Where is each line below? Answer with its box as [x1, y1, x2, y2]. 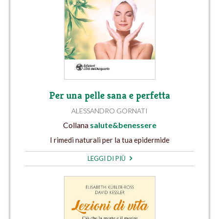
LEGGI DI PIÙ [87, 154, 127, 162]
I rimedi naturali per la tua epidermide [49, 135, 170, 144]
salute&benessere [89, 120, 156, 130]
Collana [63, 120, 90, 130]
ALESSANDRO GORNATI [71, 106, 148, 115]
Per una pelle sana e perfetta [49, 89, 170, 102]
